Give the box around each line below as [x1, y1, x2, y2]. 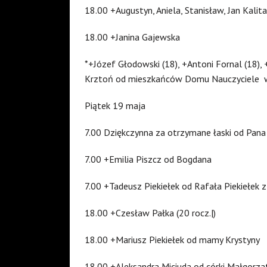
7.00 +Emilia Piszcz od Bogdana [85, 153, 212, 165]
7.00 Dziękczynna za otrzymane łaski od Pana [85, 126, 266, 138]
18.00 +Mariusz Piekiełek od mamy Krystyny [85, 233, 260, 246]
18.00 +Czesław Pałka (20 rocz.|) [85, 206, 216, 219]
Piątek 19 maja [85, 99, 145, 111]
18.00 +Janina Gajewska [85, 30, 180, 43]
